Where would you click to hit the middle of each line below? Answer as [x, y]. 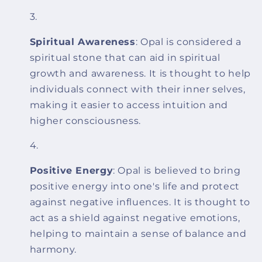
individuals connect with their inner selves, [137, 89]
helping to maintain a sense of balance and [138, 234]
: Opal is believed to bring [177, 171]
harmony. [53, 250]
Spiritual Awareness [82, 42]
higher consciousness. [85, 120]
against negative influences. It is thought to [140, 202]
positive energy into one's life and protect [135, 187]
